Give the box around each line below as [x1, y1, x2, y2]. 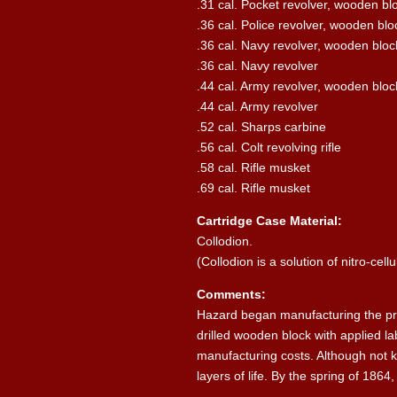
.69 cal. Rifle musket [197, 180, 310, 195]
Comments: [197, 286, 266, 301]
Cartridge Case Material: [197, 213, 342, 228]
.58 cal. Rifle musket [197, 160, 310, 175]
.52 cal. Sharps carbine [197, 119, 326, 134]
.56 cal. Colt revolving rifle [197, 139, 341, 154]
